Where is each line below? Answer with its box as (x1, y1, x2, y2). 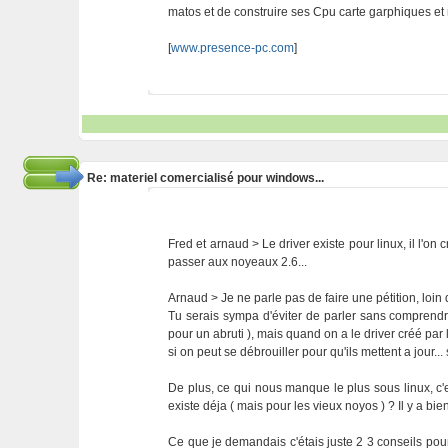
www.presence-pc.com (171, 41, 295, 55)
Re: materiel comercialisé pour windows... (86, 171, 324, 185)
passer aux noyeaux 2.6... (168, 255, 308, 269)
